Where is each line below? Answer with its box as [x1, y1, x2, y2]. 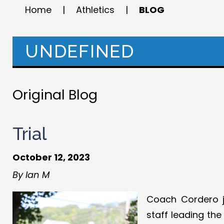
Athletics [76, 3, 114, 16]
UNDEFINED [25, 41, 134, 61]
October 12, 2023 [12, 151, 90, 163]
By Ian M [12, 168, 50, 181]
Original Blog [12, 85, 97, 104]
